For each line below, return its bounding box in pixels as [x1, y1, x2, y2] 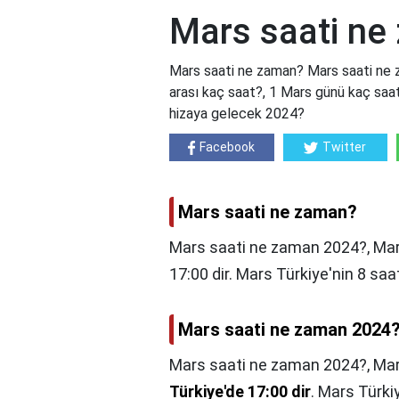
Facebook [199, 140, 256, 155]
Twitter [322, 140, 367, 155]
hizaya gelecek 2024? [169, 105, 305, 123]
